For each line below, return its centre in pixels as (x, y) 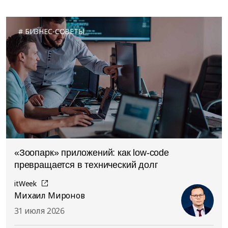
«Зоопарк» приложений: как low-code (92, 152)
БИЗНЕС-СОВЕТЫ (54, 32)
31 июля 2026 (40, 211)
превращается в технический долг (86, 165)
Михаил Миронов (50, 196)
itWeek (26, 183)
